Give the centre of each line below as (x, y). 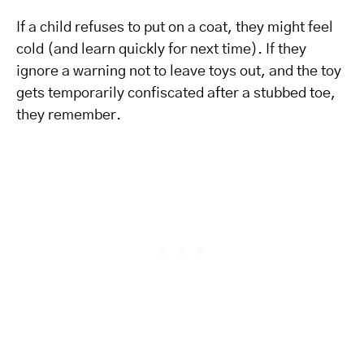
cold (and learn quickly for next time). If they (161, 50)
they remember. (69, 115)
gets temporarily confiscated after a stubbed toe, (176, 93)
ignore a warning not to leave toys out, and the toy (179, 71)
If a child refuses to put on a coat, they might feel (175, 28)
